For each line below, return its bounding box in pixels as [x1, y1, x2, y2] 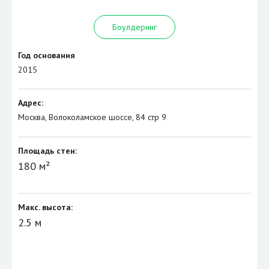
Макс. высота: [18, 201, 73, 213]
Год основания [18, 49, 75, 61]
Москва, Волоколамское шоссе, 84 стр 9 [18, 112, 166, 123]
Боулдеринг [112, 21, 157, 32]
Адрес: [18, 97, 43, 109]
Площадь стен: [18, 145, 77, 157]
